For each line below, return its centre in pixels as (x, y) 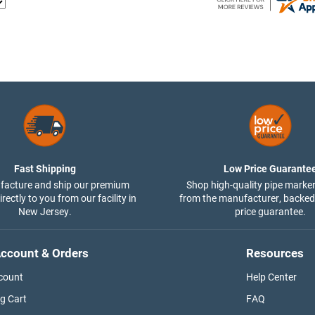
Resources (275, 253)
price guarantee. (270, 211)
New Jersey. (45, 211)
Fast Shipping (45, 168)
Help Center (271, 277)
